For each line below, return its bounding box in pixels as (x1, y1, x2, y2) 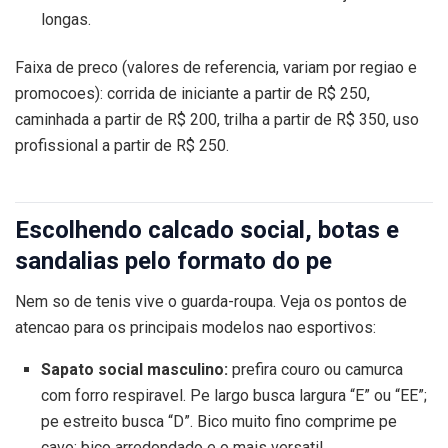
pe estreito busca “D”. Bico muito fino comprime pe (40, 412, 397, 432)
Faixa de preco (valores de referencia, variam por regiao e (15, 58, 417, 78)
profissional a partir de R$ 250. (15, 136, 229, 156)
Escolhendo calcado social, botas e (15, 216, 399, 245)
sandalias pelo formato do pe (15, 247, 332, 276)
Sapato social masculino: (40, 360, 228, 380)
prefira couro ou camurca (227, 360, 403, 380)
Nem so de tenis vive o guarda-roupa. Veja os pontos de (15, 292, 407, 312)
